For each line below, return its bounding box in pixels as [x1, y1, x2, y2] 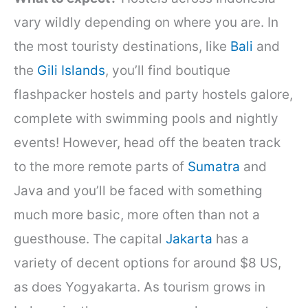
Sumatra [188, 158, 240, 175]
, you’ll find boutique [105, 62, 230, 78]
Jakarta [166, 230, 212, 247]
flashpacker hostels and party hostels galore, [14, 86, 293, 102]
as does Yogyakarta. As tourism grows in [14, 278, 265, 295]
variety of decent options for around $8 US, [14, 254, 281, 271]
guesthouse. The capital [14, 230, 166, 247]
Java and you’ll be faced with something [14, 182, 263, 199]
